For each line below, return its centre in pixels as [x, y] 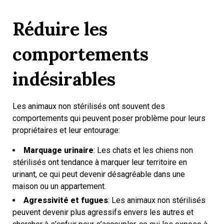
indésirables [64, 79]
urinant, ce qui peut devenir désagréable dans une [99, 174]
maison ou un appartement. [59, 186]
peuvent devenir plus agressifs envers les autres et [103, 212]
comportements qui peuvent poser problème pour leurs [109, 118]
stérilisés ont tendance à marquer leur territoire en [100, 162]
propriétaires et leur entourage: [66, 130]
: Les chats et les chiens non [143, 150]
